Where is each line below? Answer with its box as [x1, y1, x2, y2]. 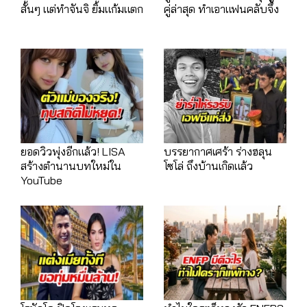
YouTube [21, 173, 62, 188]
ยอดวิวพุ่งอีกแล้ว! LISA [21, 144, 125, 159]
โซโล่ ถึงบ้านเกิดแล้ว [164, 158, 253, 173]
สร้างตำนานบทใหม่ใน [21, 158, 121, 173]
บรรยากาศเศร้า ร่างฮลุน [164, 144, 272, 159]
